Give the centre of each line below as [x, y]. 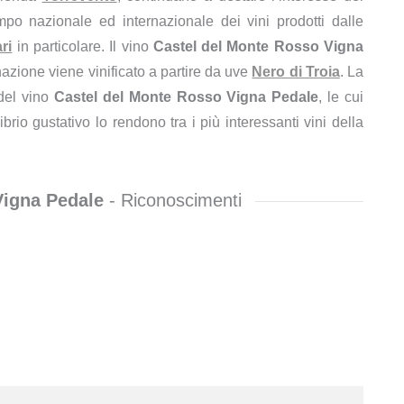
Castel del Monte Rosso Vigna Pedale [186, 97]
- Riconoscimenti [173, 200]
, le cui [341, 97]
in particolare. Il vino [83, 46]
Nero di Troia [296, 72]
